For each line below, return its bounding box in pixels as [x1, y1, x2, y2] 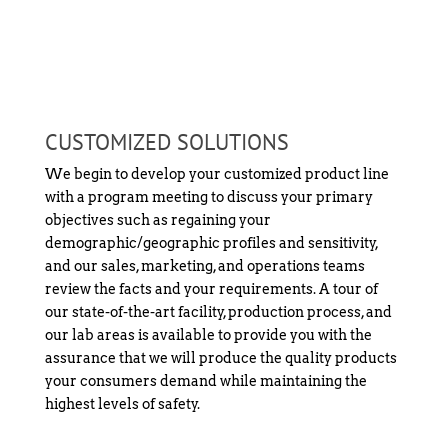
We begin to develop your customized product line [44, 165, 389, 182]
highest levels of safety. [44, 395, 200, 412]
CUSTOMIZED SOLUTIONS [44, 127, 289, 156]
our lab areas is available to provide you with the [44, 326, 372, 343]
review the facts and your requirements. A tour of [44, 280, 378, 297]
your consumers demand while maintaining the [44, 372, 367, 389]
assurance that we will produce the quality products [44, 349, 397, 366]
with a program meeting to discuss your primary [44, 188, 373, 205]
